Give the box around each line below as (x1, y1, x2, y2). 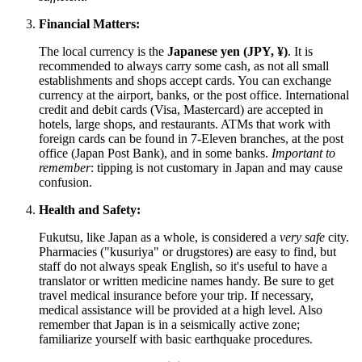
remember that (39, 318, 115, 332)
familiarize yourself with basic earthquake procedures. (39, 332, 313, 347)
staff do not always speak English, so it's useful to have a (39, 259, 327, 274)
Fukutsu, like (39, 230, 108, 245)
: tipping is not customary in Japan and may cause (90, 161, 343, 175)
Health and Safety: (39, 203, 141, 217)
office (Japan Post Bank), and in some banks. (39, 146, 271, 161)
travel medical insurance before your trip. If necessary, (39, 288, 314, 303)
